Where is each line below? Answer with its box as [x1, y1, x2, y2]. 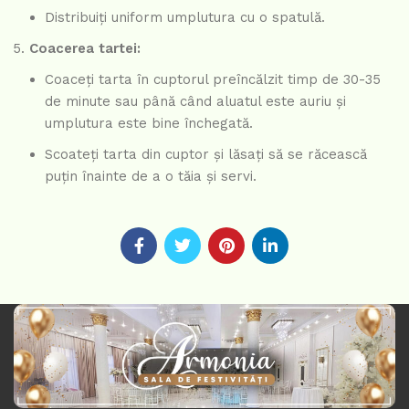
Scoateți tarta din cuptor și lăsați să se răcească [45, 145, 367, 163]
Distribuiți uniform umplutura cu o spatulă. [45, 8, 325, 26]
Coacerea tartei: [29, 39, 141, 57]
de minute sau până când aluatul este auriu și [45, 92, 346, 110]
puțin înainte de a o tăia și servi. [45, 167, 257, 184]
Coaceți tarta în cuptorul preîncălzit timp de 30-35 [45, 70, 381, 88]
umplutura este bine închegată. [45, 114, 253, 131]
